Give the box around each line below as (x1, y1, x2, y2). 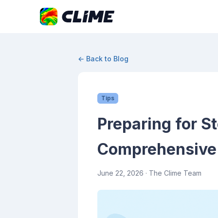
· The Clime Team (144, 169, 201, 177)
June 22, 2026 (97, 169, 144, 177)
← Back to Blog (78, 54, 128, 63)
